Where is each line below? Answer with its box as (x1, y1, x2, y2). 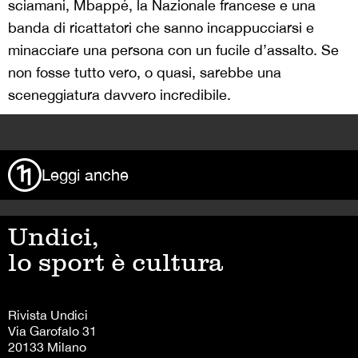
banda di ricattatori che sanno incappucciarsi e (8, 18, 314, 36)
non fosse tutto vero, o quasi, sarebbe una (8, 63, 281, 81)
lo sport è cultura (8, 246, 223, 277)
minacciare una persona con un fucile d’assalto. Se (8, 41, 339, 58)
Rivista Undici (8, 307, 88, 322)
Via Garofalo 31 (8, 323, 97, 338)
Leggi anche (42, 165, 129, 184)
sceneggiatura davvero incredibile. (8, 86, 231, 103)
